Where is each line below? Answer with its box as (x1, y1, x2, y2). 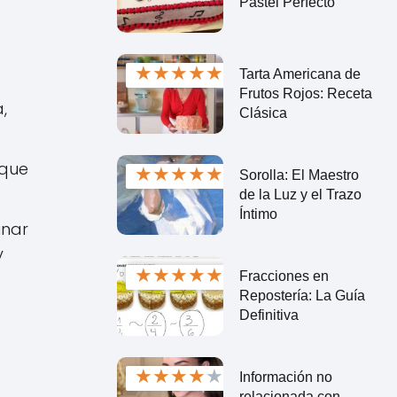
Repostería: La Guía (238, 287, 365, 303)
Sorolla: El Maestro (238, 167, 359, 183)
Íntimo (238, 206, 277, 222)
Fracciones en (238, 268, 329, 284)
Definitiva (238, 307, 299, 323)
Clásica (238, 105, 287, 121)
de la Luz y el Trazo (238, 186, 362, 202)
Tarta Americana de (238, 66, 361, 82)
